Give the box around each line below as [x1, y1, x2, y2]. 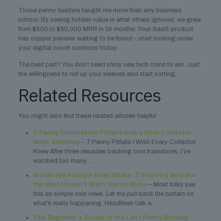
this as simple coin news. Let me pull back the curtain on [33, 190, 194, 197]
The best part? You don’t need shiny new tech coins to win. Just [18, 61, 200, 68]
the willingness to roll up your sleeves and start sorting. [18, 71, 177, 77]
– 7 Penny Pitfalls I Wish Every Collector [80, 139, 196, 146]
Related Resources [18, 83, 161, 107]
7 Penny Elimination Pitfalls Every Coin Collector [33, 129, 192, 136]
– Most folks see [147, 181, 195, 188]
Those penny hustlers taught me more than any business [18, 7, 182, 14]
